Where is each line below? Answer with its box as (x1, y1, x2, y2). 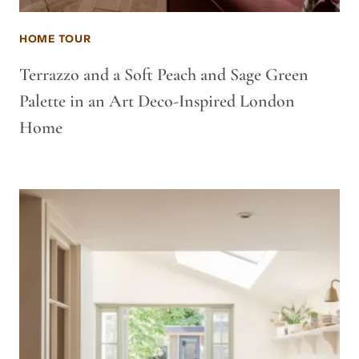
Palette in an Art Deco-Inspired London (19, 91, 295, 111)
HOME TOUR (19, 32, 91, 46)
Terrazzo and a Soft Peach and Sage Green (19, 64, 309, 85)
